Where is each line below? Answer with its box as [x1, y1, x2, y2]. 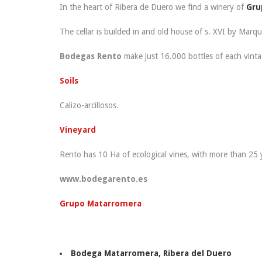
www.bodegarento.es [60, 174, 147, 184]
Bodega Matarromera [71, 248, 158, 258]
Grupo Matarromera [60, 198, 142, 208]
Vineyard [60, 125, 96, 135]
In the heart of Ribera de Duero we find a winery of [60, 2, 246, 12]
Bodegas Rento [60, 51, 122, 61]
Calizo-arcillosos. [60, 100, 119, 110]
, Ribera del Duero [158, 248, 232, 258]
